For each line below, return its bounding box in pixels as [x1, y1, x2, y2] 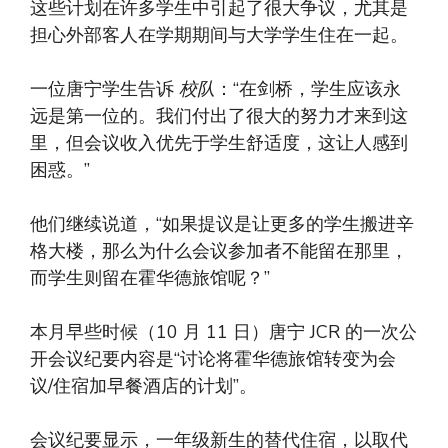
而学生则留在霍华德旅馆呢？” [30, 266, 270, 291]
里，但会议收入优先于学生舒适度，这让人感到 [30, 131, 408, 156]
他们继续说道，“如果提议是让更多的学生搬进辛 [30, 212, 414, 237]
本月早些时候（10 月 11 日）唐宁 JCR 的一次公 [30, 320, 417, 345]
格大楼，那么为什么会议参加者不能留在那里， [30, 239, 408, 264]
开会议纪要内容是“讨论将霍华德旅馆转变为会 [30, 347, 396, 372]
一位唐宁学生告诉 [30, 77, 179, 102]
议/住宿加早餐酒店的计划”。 [30, 374, 257, 399]
